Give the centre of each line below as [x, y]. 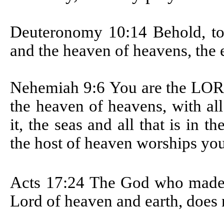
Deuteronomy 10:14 [82, 32]
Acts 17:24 [50, 182]
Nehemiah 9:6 [60, 87]
